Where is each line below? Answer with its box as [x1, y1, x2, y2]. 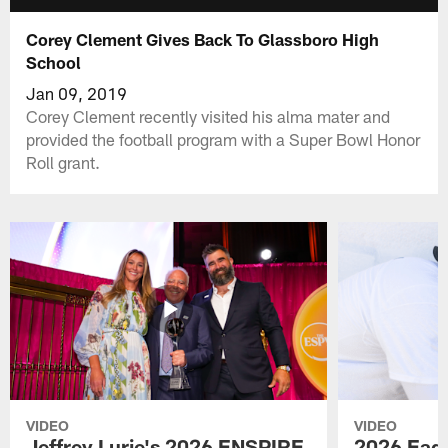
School [26, 51, 82, 72]
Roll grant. [26, 151, 101, 172]
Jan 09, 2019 [26, 82, 128, 103]
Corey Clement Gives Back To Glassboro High [26, 28, 380, 49]
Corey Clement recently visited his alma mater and [26, 105, 391, 126]
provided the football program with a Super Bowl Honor [26, 128, 421, 149]
